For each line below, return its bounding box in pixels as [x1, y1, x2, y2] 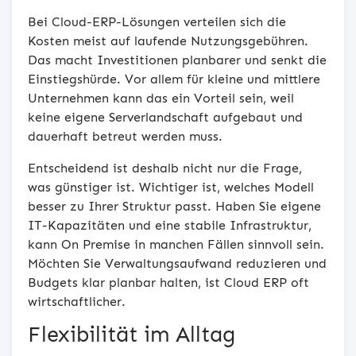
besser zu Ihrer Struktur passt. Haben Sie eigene [28, 198, 321, 214]
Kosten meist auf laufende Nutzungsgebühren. [28, 33, 308, 48]
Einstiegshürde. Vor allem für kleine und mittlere [28, 71, 320, 87]
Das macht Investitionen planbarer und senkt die [28, 52, 327, 68]
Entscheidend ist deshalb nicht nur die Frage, [28, 160, 302, 176]
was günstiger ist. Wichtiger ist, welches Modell [28, 179, 314, 195]
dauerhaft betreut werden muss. [28, 128, 222, 144]
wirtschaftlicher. [28, 293, 126, 309]
